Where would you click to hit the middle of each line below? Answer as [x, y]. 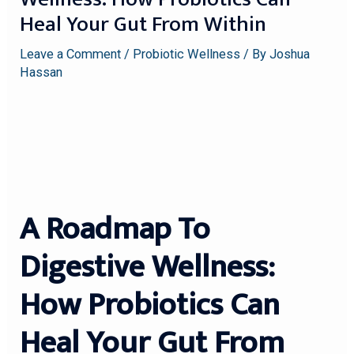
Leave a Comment [71, 55]
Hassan [41, 73]
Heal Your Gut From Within [143, 25]
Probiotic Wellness [187, 55]
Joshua [290, 55]
